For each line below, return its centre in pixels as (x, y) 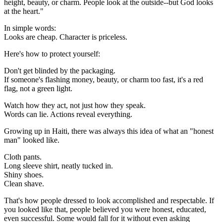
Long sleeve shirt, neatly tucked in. (58, 166)
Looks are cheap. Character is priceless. (66, 37)
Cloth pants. (23, 157)
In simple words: (30, 28)
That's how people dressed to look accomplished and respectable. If (109, 200)
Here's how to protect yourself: (52, 54)
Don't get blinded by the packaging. (60, 70)
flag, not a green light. (38, 88)
